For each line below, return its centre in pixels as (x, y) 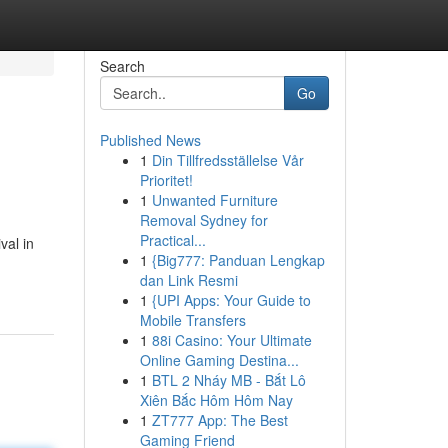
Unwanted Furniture (214, 200)
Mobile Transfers (192, 320)
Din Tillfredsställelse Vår (227, 160)
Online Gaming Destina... (219, 360)
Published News (150, 140)
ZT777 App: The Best (219, 420)
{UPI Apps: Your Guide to (231, 300)
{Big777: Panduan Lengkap (238, 260)
